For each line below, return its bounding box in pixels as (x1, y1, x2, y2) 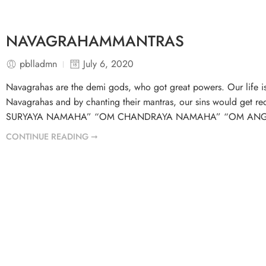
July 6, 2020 (83, 57, 134, 71)
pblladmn (20, 57, 57, 71)
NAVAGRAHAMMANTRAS (6, 30, 184, 53)
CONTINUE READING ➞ (6, 130, 98, 142)
